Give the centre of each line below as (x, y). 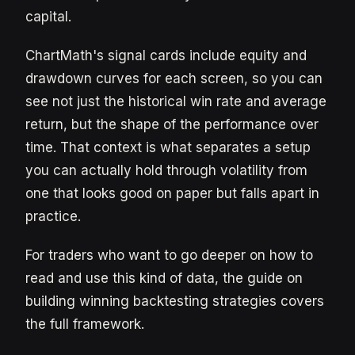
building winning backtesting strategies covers (175, 301)
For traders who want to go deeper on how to (169, 255)
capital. (48, 17)
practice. (53, 216)
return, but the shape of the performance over (172, 124)
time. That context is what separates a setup (168, 147)
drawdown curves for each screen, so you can (174, 78)
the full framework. (85, 324)
